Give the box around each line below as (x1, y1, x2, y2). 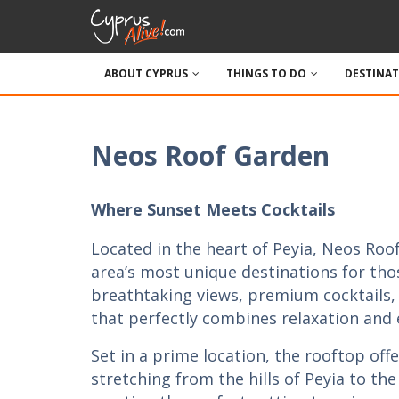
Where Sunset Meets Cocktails (91, 199, 335, 220)
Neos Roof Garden (91, 137, 330, 174)
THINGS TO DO (226, 66, 306, 81)
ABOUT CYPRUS (104, 66, 188, 81)
